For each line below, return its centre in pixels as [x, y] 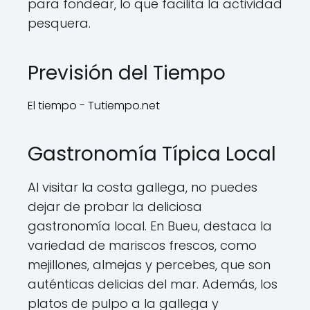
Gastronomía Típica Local [152, 154]
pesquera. [59, 23]
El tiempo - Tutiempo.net [94, 106]
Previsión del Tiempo [127, 73]
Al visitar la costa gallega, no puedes [143, 187]
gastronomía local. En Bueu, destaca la [150, 226]
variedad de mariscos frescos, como [142, 245]
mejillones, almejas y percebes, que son [149, 265]
